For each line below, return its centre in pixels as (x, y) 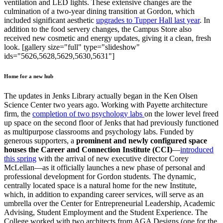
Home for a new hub (29, 76)
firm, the (18, 113)
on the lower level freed (181, 113)
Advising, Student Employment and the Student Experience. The (106, 212)
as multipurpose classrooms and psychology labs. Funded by (99, 131)
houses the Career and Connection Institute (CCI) (88, 149)
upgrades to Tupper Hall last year (148, 20)
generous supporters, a (40, 140)
